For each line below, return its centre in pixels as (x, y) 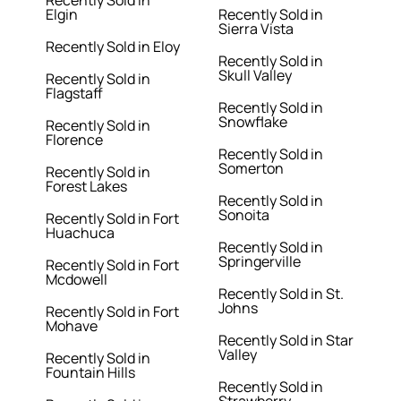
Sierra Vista (256, 29)
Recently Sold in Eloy (113, 47)
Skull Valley (255, 76)
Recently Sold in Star (286, 341)
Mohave (72, 326)
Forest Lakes (87, 187)
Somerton (251, 169)
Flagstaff (75, 94)
